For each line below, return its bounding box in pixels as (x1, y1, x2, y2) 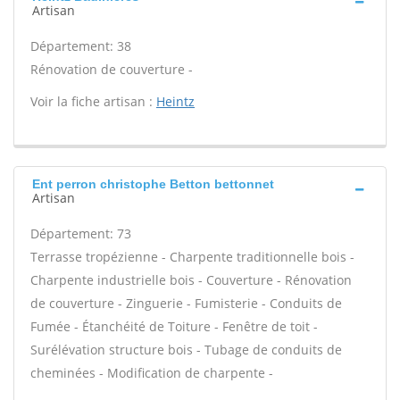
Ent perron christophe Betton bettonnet (32, 177, 274, 191)
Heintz (156, 93, 195, 110)
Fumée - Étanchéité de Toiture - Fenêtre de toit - (30, 318, 318, 335)
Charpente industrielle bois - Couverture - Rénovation (30, 271, 352, 288)
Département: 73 (30, 225, 131, 242)
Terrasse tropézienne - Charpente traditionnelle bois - (30, 248, 354, 265)
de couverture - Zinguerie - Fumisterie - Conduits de (30, 295, 342, 312)
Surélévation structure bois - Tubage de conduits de (30, 341, 342, 358)
